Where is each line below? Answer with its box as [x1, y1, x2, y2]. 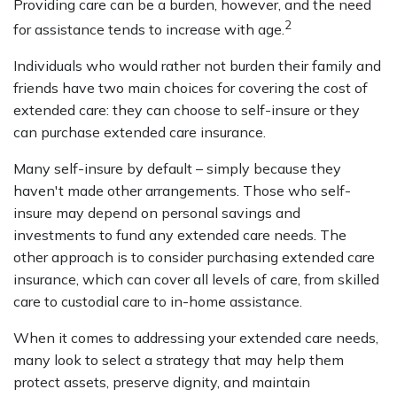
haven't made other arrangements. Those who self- [13, 181, 351, 199]
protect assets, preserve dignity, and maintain [13, 372, 310, 391]
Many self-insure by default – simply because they [13, 159, 341, 177]
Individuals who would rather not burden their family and [13, 56, 381, 74]
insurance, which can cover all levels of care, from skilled [13, 269, 379, 288]
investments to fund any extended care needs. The [13, 225, 346, 244]
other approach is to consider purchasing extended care [13, 247, 375, 266]
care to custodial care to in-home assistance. [13, 292, 302, 310]
